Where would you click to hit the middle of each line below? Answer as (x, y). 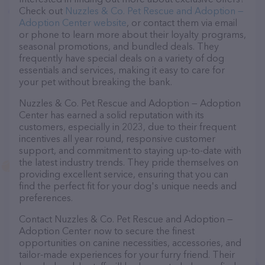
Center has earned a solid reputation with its (112, 115)
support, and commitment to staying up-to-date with (130, 150)
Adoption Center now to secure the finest (107, 231)
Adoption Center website (73, 22)
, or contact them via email (182, 22)
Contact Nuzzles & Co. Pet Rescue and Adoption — (126, 219)
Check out (42, 11)
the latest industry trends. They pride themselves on (129, 162)
